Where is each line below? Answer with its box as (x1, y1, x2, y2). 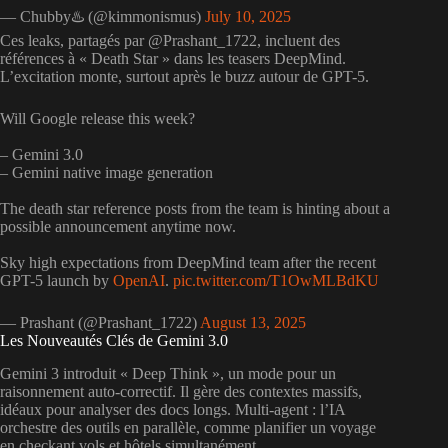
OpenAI (113, 272, 165, 290)
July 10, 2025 (205, 8, 291, 26)
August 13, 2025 (200, 314, 306, 332)
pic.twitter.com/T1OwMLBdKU (173, 272, 379, 290)
